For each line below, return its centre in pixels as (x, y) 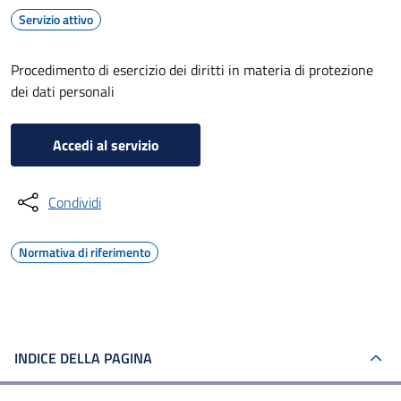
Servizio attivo (56, 19)
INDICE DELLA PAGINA (83, 358)
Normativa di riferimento (85, 252)
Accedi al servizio (106, 145)
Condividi (75, 202)
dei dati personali (63, 91)
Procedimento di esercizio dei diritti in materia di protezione (192, 70)
